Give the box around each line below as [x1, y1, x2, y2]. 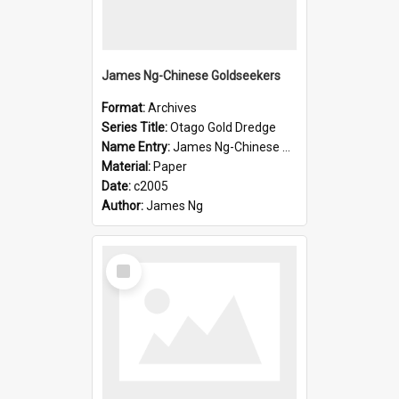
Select [110, 252, 148, 269]
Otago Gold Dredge [170, 119, 276, 134]
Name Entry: [102, 139, 173, 154]
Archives [148, 100, 197, 115]
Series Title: [102, 119, 170, 134]
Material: [102, 159, 153, 174]
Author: [102, 198, 146, 213]
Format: [102, 100, 148, 115]
